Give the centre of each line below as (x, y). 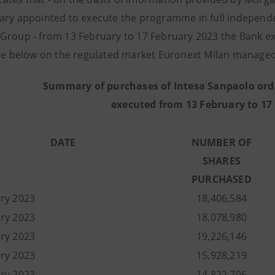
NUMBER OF (222, 142)
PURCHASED (222, 179)
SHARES (222, 161)
